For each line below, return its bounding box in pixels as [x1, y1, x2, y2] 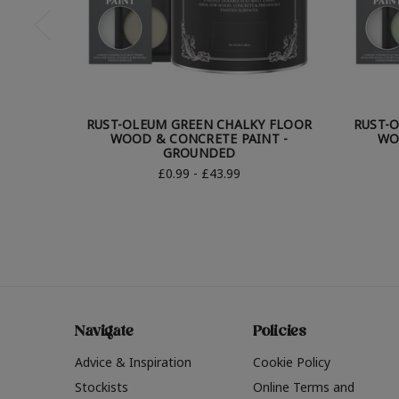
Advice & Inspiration [75, 354, 191, 371]
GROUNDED [162, 144, 236, 162]
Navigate [75, 322, 134, 346]
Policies [252, 322, 307, 346]
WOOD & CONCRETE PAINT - [110, 130, 289, 148]
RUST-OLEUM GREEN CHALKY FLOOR [85, 116, 313, 134]
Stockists [75, 379, 128, 396]
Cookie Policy [252, 354, 330, 371]
